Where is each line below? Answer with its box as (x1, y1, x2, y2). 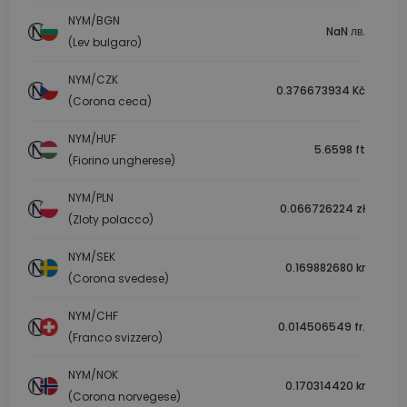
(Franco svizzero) (68, 330, 163, 346)
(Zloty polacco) (68, 212, 154, 228)
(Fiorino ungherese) (68, 153, 175, 169)
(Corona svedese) (68, 271, 169, 287)
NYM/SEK (68, 249, 115, 265)
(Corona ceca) (68, 94, 152, 110)
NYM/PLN (68, 190, 114, 206)
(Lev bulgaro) (68, 35, 142, 51)
